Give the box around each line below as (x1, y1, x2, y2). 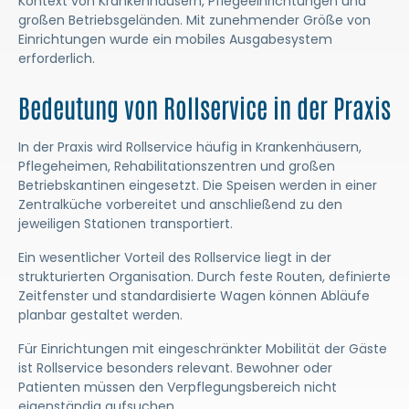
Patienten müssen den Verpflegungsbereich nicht (18, 378, 337, 396)
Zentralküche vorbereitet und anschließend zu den (18, 195, 342, 214)
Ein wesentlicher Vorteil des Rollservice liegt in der (18, 248, 331, 267)
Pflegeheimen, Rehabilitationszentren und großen (18, 157, 335, 175)
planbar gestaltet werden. (18, 306, 183, 324)
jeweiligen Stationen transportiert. (18, 215, 233, 233)
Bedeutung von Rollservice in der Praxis (18, 90, 391, 123)
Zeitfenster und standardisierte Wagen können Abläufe (18, 287, 370, 305)
